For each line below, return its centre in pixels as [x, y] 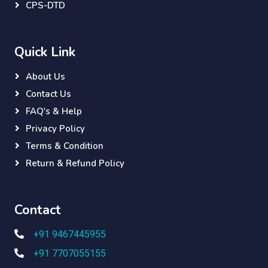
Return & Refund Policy [75, 164]
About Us [45, 77]
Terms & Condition [65, 146]
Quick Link [45, 52]
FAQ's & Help [54, 112]
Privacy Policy [55, 129]
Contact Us [48, 94]
